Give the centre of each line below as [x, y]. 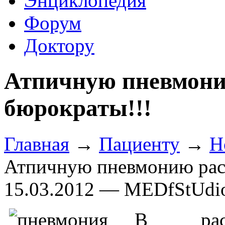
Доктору [59, 45]
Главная [37, 144]
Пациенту [139, 144]
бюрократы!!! [78, 108]
